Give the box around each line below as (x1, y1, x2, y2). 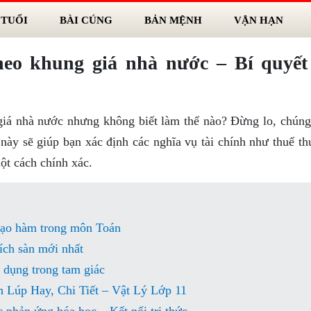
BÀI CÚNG (59, 14, 112, 26)
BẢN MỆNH (144, 14, 202, 26)
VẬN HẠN (233, 14, 283, 26)
